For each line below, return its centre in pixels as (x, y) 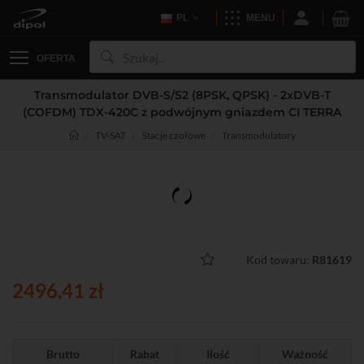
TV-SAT (110, 135)
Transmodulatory (258, 135)
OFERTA (56, 58)
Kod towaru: (279, 260)
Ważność (305, 354)
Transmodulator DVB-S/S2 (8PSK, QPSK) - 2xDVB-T (182, 95)
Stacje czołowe (173, 135)
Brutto (63, 354)
